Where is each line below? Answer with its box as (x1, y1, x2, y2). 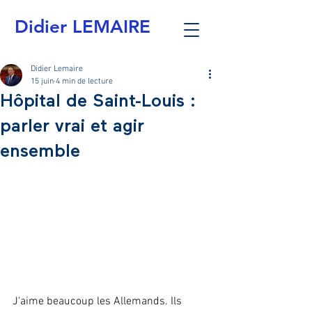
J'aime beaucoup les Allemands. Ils (13, 295, 185, 309)
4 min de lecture (56, 77, 113, 86)
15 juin (31, 77, 54, 86)
